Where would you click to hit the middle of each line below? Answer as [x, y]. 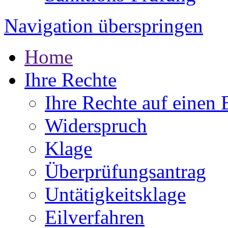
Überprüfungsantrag [125, 171]
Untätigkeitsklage [115, 194]
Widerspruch [96, 125]
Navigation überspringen [104, 25]
